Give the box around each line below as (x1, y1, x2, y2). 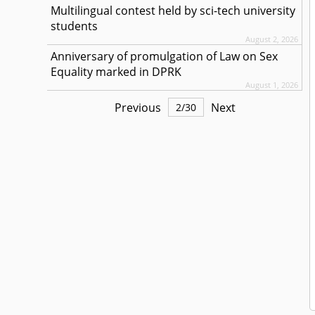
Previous (114, 99, 161, 115)
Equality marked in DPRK (51, 64, 182, 79)
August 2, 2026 (245, 34, 299, 44)
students (51, 18, 98, 34)
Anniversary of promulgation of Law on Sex (51, 49, 278, 64)
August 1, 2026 (245, 79, 299, 90)
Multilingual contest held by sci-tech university (51, 3, 296, 18)
